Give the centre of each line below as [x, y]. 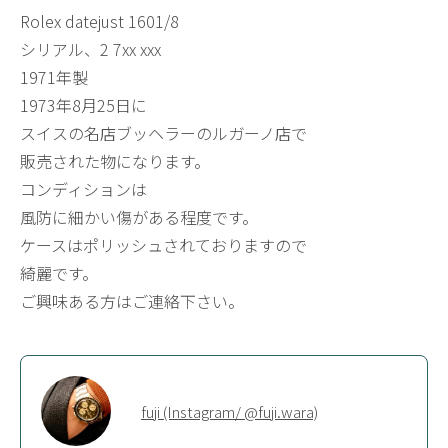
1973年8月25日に [83, 105]
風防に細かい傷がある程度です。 [139, 217]
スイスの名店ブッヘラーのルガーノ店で [163, 133]
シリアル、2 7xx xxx [90, 49]
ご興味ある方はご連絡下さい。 [132, 301]
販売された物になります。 [115, 161]
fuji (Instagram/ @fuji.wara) [229, 411]
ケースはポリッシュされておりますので [163, 245]
